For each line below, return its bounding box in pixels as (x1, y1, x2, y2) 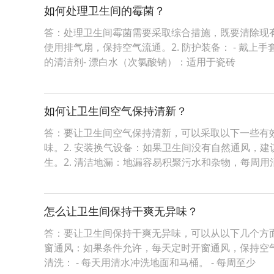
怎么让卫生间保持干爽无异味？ (44, 204, 198, 218)
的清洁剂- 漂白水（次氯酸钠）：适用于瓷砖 (44, 55, 235, 68)
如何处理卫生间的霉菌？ (44, 3, 165, 18)
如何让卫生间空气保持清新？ (44, 103, 187, 118)
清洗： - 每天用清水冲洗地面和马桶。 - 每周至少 (44, 256, 256, 269)
